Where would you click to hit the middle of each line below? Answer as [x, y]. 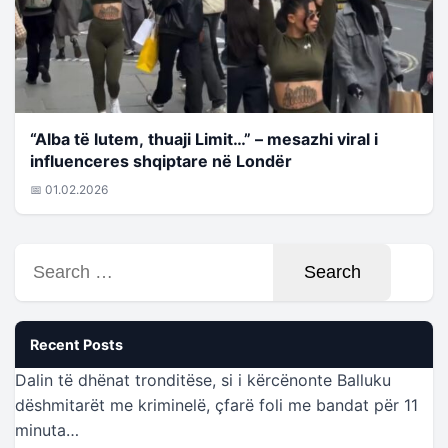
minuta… [47, 429]
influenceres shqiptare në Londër [161, 160]
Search [40, 254]
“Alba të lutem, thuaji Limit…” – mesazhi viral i [204, 138]
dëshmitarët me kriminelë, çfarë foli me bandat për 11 [216, 404]
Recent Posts [76, 344]
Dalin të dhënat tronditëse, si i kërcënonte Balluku [203, 379]
